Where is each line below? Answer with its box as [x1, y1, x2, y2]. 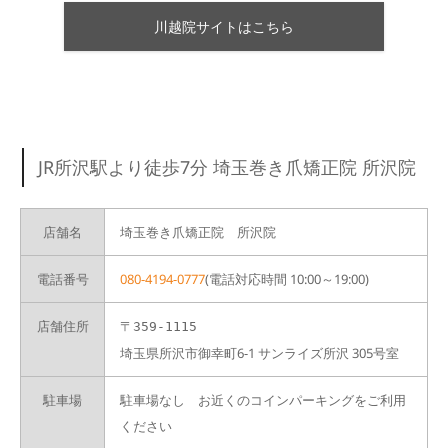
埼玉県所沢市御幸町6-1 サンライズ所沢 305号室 [120, 344, 399, 363]
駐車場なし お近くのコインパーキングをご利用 [120, 391, 406, 410]
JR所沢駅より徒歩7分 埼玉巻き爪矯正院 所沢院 [38, 155, 417, 180]
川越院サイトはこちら [154, 17, 294, 37]
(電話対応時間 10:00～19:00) [205, 270, 369, 289]
